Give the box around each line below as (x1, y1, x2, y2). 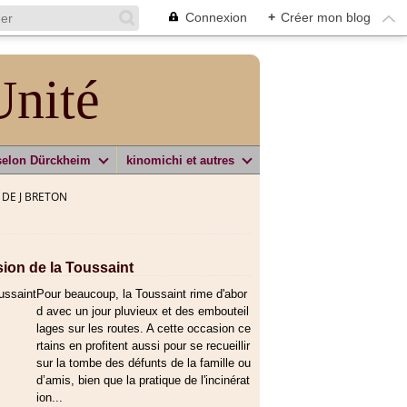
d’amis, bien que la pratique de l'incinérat (36, 373, 250, 387)
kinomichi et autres (126, 153, 234, 167)
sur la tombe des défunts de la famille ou (36, 356, 251, 370)
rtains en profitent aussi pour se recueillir (36, 339, 250, 352)
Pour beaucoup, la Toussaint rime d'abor (36, 287, 247, 301)
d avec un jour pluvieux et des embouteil (36, 304, 249, 318)
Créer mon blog (281, 10, 371, 25)
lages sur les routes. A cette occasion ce (36, 322, 251, 335)
